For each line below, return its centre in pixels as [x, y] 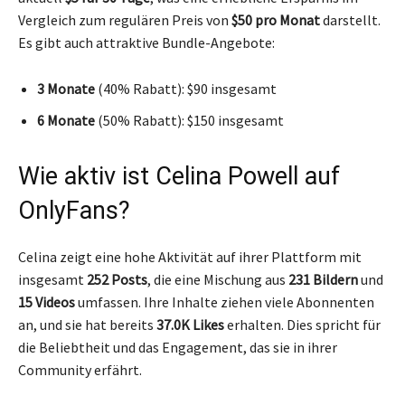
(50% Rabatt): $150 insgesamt [189, 120]
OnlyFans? [74, 210]
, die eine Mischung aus [218, 279]
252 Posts [117, 279]
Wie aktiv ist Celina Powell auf [179, 176]
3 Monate [66, 88]
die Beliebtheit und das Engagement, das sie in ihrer [178, 347]
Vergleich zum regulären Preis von [125, 19]
